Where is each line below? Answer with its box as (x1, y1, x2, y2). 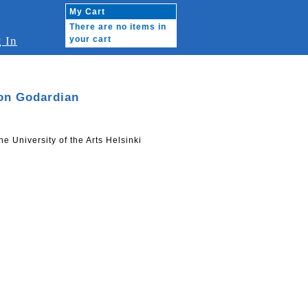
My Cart (69, 7, 105, 16)
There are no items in (69, 22, 166, 32)
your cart (69, 34, 111, 44)
